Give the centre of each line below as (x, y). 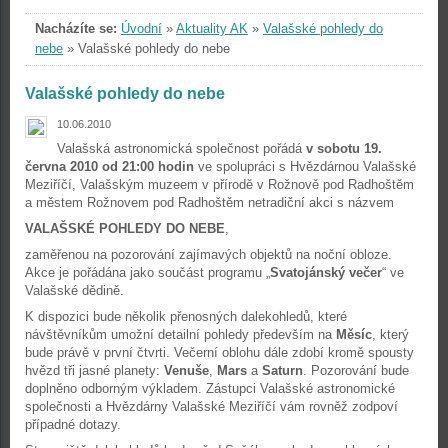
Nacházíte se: (76, 28)
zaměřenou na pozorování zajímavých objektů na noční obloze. (208, 254)
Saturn (282, 370)
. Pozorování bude (356, 370)
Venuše (186, 370)
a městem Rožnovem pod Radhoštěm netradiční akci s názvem (209, 202)
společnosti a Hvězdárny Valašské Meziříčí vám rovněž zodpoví (211, 406)
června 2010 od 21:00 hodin (111, 166)
